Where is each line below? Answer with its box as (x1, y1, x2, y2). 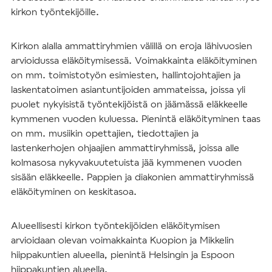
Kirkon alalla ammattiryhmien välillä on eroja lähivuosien (11, 39, 252, 51)
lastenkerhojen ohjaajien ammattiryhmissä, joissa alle (11, 141, 239, 153)
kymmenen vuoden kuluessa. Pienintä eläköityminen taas (11, 112, 260, 124)
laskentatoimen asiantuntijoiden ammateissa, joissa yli (11, 83, 245, 95)
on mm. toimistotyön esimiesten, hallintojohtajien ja (11, 68, 240, 80)
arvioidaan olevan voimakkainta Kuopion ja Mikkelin (11, 233, 234, 245)
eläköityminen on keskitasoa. (11, 185, 137, 197)
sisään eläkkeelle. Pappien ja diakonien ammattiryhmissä (11, 170, 254, 182)
